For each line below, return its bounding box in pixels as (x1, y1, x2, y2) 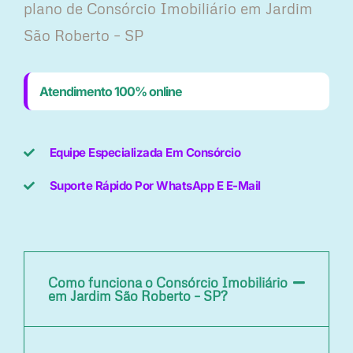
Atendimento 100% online (39, 84, 182, 100)
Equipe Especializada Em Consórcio (49, 145, 240, 161)
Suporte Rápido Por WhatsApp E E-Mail (49, 178, 261, 194)
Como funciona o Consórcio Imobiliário (48, 274, 288, 292)
